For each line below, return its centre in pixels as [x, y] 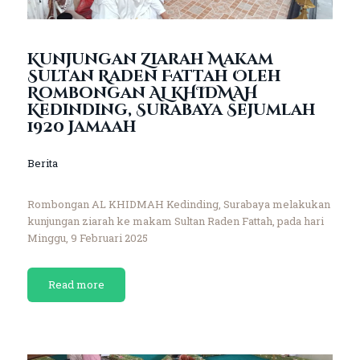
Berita [42, 163]
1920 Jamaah [82, 127]
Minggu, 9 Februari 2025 [87, 237]
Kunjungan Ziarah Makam [150, 59]
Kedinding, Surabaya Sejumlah [171, 110]
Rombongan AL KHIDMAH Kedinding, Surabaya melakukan [178, 204]
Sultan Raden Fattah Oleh [154, 76]
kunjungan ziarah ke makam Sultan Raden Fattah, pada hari [175, 221]
